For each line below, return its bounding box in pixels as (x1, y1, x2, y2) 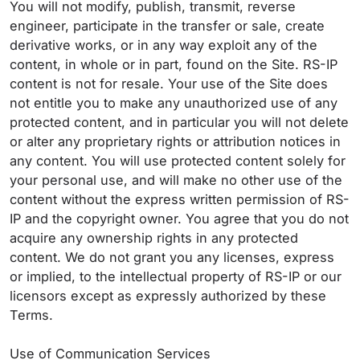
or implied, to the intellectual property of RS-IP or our (10, 268, 342, 284)
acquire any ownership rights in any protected (10, 230, 298, 246)
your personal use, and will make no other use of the (10, 172, 342, 188)
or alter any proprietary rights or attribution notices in (10, 133, 341, 149)
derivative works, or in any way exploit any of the (10, 37, 317, 53)
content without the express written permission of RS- (10, 191, 350, 207)
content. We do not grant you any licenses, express (10, 249, 334, 265)
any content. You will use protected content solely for (10, 153, 346, 169)
